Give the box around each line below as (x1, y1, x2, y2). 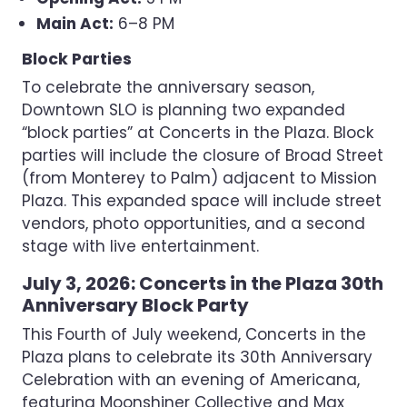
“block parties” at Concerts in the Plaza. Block (22, 122, 373, 144)
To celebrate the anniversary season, (22, 76, 314, 98)
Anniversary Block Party (22, 293, 249, 318)
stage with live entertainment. (22, 235, 259, 257)
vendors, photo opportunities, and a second (22, 213, 365, 234)
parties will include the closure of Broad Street (22, 144, 383, 166)
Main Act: (36, 13, 114, 35)
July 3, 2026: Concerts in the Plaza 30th (22, 271, 383, 296)
